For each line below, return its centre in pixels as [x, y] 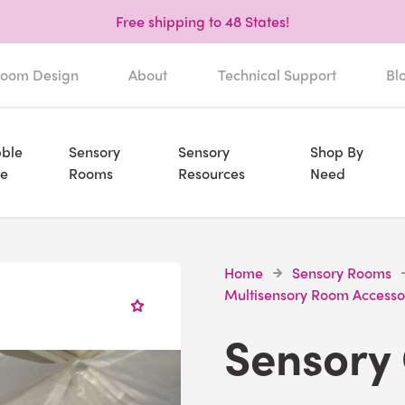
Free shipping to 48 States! [202, 21]
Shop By [336, 151]
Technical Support [277, 75]
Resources [212, 173]
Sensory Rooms [342, 273]
